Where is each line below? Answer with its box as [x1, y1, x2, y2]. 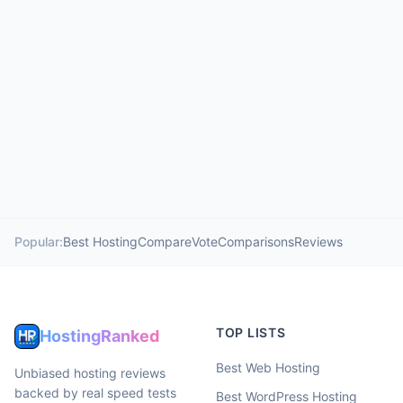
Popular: [14, 234, 63, 249]
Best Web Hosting [216, 360, 320, 375]
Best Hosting [63, 234, 138, 249]
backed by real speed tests [14, 385, 176, 400]
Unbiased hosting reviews [14, 365, 166, 381]
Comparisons [218, 234, 294, 249]
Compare [138, 234, 192, 249]
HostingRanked [40, 327, 159, 345]
